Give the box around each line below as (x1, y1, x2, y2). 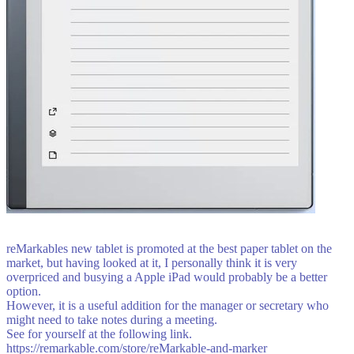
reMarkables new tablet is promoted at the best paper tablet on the (6, 242, 332, 256)
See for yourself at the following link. (6, 327, 192, 341)
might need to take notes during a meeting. (6, 313, 217, 327)
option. (6, 284, 41, 299)
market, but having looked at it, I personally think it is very (6, 256, 297, 270)
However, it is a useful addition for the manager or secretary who (6, 299, 329, 313)
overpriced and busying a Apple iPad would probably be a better (6, 270, 327, 284)
